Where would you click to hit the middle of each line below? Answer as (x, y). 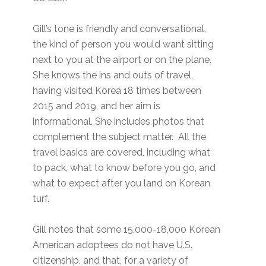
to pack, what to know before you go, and (124, 168)
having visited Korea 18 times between (117, 91)
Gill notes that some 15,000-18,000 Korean (127, 230)
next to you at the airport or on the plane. (123, 60)
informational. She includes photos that (119, 122)
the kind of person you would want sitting (123, 45)
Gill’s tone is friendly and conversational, (120, 29)
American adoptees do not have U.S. (113, 245)
